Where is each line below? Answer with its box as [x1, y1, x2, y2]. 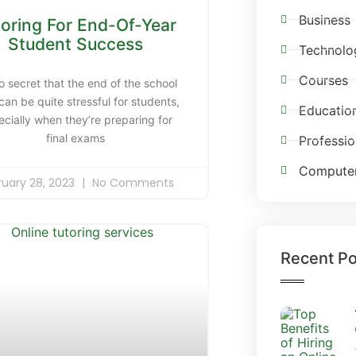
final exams [46, 130, 106, 145]
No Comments [88, 174, 174, 191]
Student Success [8, 33, 144, 54]
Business [298, 11, 350, 28]
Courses [298, 72, 348, 88]
